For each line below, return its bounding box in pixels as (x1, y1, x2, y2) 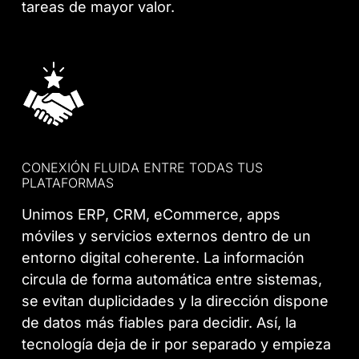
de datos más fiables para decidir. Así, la (22, 313, 297, 331)
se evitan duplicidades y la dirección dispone (22, 292, 329, 309)
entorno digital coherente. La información (22, 248, 305, 266)
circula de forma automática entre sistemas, (22, 270, 323, 288)
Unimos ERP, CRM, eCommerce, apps (22, 205, 281, 223)
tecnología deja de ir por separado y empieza (22, 335, 332, 353)
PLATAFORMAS (22, 174, 115, 191)
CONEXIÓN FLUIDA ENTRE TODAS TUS (22, 159, 264, 175)
